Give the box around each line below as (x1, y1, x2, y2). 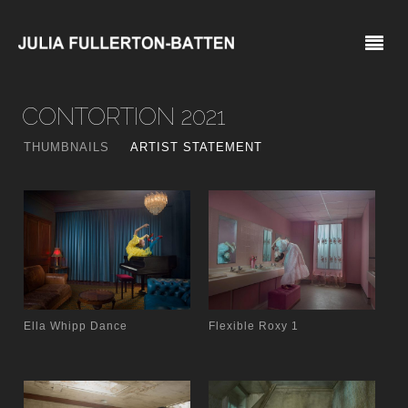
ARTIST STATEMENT (130, 140, 263, 154)
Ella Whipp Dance (24, 320, 128, 333)
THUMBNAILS (24, 140, 110, 154)
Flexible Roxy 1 (209, 320, 300, 333)
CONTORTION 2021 (22, 103, 227, 130)
